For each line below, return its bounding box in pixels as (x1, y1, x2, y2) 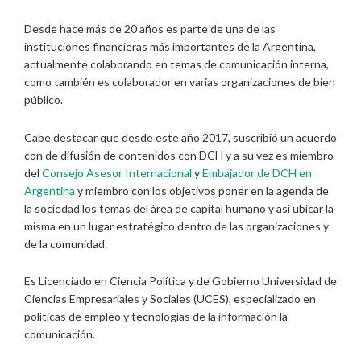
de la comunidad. (24, 236, 107, 251)
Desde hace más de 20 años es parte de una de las (24, 22, 276, 36)
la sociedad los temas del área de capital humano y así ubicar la (24, 201, 334, 215)
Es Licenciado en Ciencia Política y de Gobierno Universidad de (24, 274, 337, 288)
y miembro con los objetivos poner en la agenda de (75, 183, 329, 197)
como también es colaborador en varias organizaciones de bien (24, 75, 335, 89)
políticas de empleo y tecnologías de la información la (24, 309, 288, 324)
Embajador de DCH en (202, 165, 312, 180)
